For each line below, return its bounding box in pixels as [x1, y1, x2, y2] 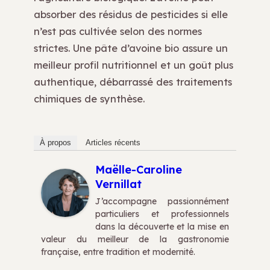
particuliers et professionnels [95, 208, 229, 219]
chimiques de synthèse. [34, 92, 145, 105]
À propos [40, 137, 71, 147]
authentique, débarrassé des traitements [34, 75, 232, 89]
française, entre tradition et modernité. [41, 246, 195, 257]
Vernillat [95, 177, 142, 191]
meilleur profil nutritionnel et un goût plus [34, 58, 233, 72]
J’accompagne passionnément [95, 195, 229, 207]
